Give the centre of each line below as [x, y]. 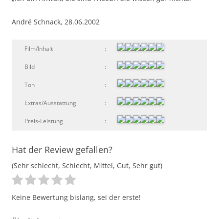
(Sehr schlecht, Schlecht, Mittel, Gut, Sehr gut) [87, 165]
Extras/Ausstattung [50, 103]
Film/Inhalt [39, 48]
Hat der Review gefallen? [62, 149]
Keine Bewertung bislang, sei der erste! [76, 197]
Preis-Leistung [44, 121]
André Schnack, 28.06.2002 [56, 22]
